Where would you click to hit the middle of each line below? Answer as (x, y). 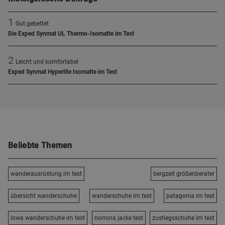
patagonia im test (190, 196)
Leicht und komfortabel (47, 62)
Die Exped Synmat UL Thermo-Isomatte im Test (71, 34)
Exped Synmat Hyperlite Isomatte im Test (63, 72)
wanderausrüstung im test (46, 174)
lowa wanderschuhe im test (48, 218)
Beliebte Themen (40, 145)
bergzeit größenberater (184, 174)
